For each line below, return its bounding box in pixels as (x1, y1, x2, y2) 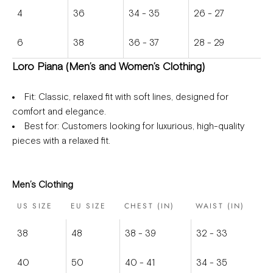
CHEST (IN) (124, 200, 175, 212)
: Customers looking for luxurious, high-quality (57, 122, 244, 132)
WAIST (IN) (196, 200, 245, 212)
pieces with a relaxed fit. (12, 136, 110, 146)
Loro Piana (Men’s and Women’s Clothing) (12, 62, 205, 73)
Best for (24, 122, 57, 132)
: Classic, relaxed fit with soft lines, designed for (34, 93, 229, 102)
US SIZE (17, 200, 53, 212)
